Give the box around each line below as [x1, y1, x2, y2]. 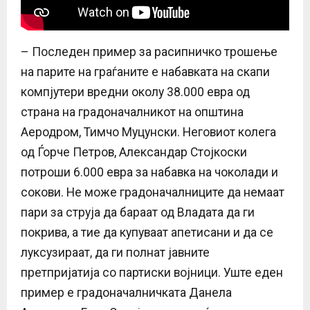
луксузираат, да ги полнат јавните [21, 246, 210, 260]
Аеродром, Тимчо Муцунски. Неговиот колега [21, 125, 276, 140]
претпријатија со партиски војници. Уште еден [21, 266, 283, 280]
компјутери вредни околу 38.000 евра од [21, 85, 250, 100]
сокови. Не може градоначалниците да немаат [21, 185, 284, 200]
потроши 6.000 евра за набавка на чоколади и [21, 165, 278, 180]
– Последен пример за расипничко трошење [21, 45, 277, 60]
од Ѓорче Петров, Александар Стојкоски [21, 145, 247, 160]
